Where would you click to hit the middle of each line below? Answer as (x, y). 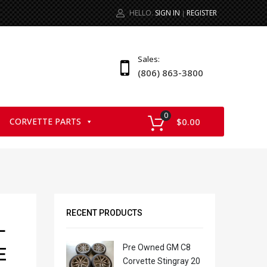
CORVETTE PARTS (45, 121)
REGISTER (202, 13)
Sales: (149, 59)
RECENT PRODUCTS (104, 213)
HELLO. (141, 13)
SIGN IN (167, 13)
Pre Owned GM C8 (157, 248)
